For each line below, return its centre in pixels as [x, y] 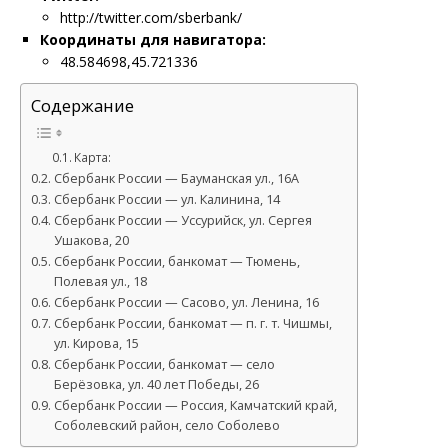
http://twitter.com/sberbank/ [151, 17]
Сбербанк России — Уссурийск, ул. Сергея [182, 221]
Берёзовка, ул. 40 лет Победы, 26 [156, 385]
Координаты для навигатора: [153, 39]
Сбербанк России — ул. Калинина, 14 [166, 200]
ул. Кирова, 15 [96, 344]
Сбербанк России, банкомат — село [164, 365]
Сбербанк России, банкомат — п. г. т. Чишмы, [192, 324]
